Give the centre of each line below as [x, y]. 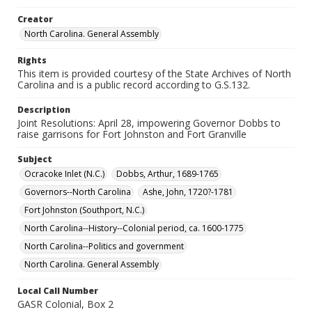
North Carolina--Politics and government [104, 246]
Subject [35, 159]
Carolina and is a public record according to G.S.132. [134, 85]
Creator [35, 19]
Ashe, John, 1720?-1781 [188, 192]
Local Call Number [58, 291]
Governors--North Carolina [78, 192]
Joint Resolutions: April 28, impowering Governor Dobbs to [149, 123]
